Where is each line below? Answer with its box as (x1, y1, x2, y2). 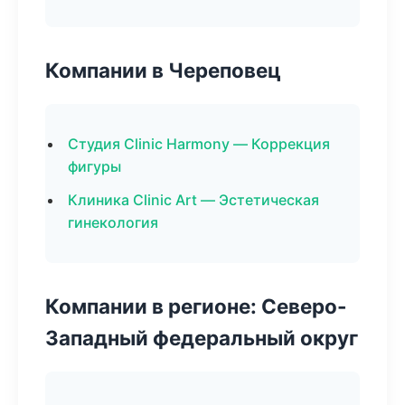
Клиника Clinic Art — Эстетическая (68, 191, 319, 209)
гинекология (68, 213, 158, 231)
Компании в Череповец (45, 58, 281, 82)
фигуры (68, 157, 121, 175)
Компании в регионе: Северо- (45, 294, 347, 318)
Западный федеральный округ (45, 325, 358, 350)
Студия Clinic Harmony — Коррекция (68, 135, 330, 153)
